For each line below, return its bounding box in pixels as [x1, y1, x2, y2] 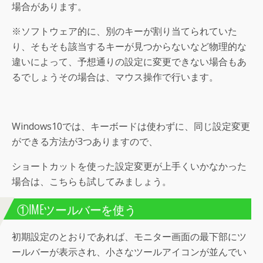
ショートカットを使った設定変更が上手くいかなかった [12, 160, 247, 173]
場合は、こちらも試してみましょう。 [12, 175, 171, 188]
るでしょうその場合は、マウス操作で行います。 [12, 70, 218, 84]
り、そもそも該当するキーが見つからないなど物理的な [12, 40, 247, 53]
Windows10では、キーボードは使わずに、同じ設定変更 [12, 120, 250, 133]
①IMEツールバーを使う [17, 200, 136, 218]
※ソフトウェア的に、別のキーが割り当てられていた [12, 25, 237, 38]
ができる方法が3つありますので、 [12, 135, 158, 149]
